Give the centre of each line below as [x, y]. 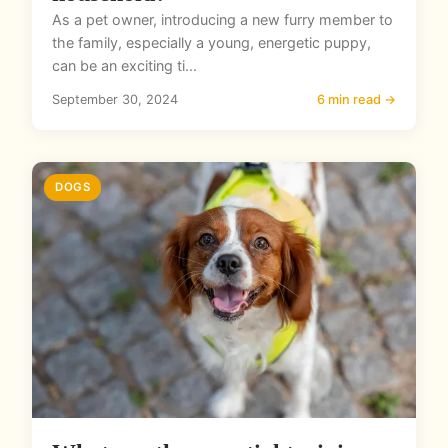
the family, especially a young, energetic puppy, [211, 43]
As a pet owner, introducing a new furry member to [222, 20]
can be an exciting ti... [124, 66]
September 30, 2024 [115, 100]
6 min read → [356, 100]
